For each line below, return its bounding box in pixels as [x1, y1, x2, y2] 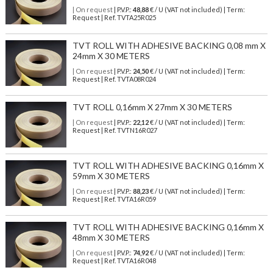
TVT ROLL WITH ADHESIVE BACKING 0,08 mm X [72, 40, 266, 51]
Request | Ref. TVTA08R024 [72, 75, 156, 83]
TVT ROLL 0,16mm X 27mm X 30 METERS [72, 102, 232, 113]
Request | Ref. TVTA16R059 [72, 195, 156, 204]
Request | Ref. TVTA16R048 [72, 257, 156, 265]
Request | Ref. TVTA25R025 [72, 13, 156, 22]
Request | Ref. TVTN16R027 [72, 126, 157, 135]
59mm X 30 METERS [72, 171, 150, 182]
